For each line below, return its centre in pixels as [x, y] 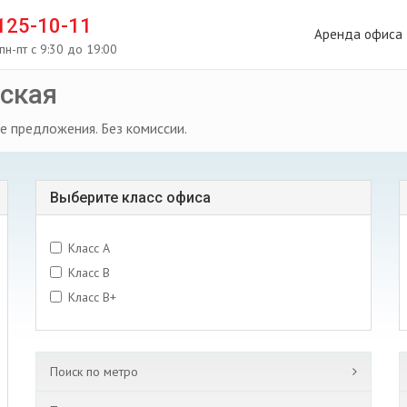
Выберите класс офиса [130, 198]
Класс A [89, 248]
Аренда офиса [358, 34]
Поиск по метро [94, 372]
